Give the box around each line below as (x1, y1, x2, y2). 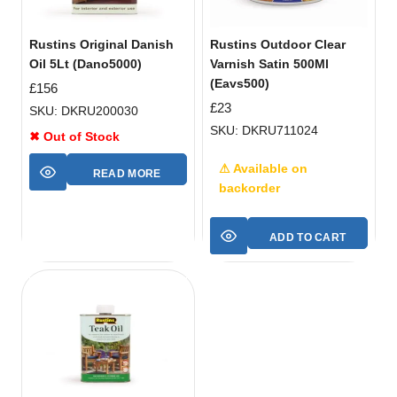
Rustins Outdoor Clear (210, 37, 346, 52)
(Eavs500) (210, 76, 269, 91)
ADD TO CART (269, 231, 346, 245)
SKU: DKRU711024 (210, 123, 318, 138)
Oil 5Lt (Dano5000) (29, 57, 142, 72)
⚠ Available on (219, 161, 307, 176)
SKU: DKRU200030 (29, 104, 138, 119)
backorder (219, 181, 280, 196)
